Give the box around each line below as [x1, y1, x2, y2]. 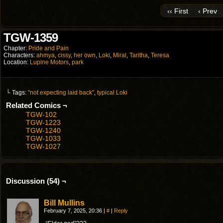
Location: [3, 59, 30, 66]
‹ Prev [198, 6, 217, 15]
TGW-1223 [26, 118, 61, 126]
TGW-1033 [26, 134, 61, 142]
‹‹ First [167, 6, 188, 15]
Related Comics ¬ [6, 101, 67, 110]
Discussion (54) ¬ [6, 177, 66, 185]
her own [74, 52, 96, 59]
